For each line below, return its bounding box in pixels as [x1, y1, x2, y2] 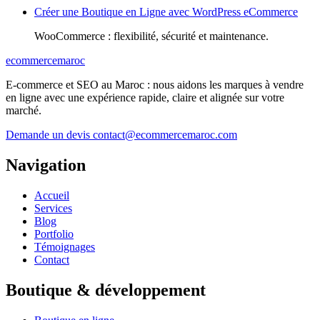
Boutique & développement [6, 281, 206, 300]
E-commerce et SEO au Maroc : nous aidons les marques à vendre [6, 79, 304, 91]
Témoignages [34, 241, 95, 254]
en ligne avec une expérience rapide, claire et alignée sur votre [6, 91, 284, 104]
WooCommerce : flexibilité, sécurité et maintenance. [34, 30, 269, 43]
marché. [6, 104, 41, 117]
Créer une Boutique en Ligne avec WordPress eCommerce [34, 6, 298, 19]
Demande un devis [6, 129, 93, 141]
